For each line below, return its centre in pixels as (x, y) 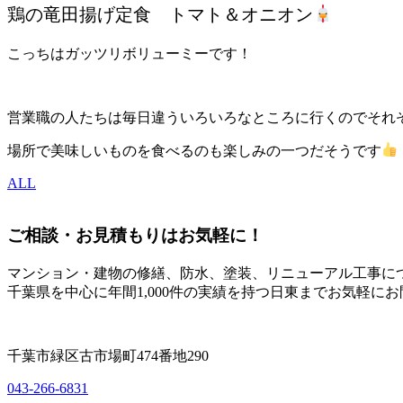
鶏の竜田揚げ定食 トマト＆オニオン (160, 14)
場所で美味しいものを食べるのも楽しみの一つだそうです (194, 150)
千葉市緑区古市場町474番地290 (108, 356)
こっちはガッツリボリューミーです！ (130, 53)
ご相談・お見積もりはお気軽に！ (135, 236)
